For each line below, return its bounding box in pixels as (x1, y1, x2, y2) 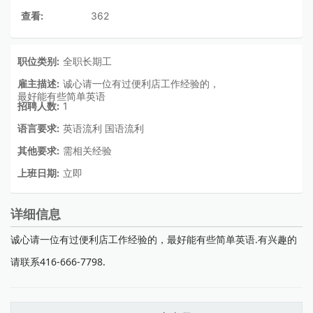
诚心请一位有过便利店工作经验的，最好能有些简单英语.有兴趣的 (10, 233, 297, 246)
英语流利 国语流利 (63, 122, 144, 134)
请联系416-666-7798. (10, 255, 105, 268)
